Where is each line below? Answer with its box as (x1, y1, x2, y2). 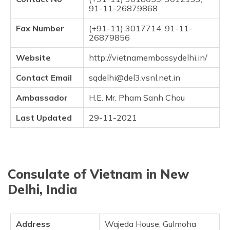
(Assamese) (177, 34, 216, 43)
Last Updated (16, 112, 72, 123)
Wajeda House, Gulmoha (105, 219, 196, 229)
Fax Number (16, 23, 64, 33)
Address (16, 219, 50, 229)
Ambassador (16, 92, 68, 103)
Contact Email (16, 72, 72, 83)
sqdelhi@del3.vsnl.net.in (89, 72, 180, 83)
